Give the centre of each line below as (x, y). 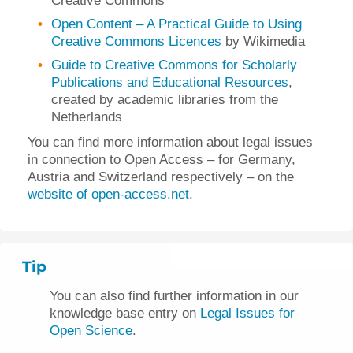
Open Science (91, 330)
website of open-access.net (108, 194)
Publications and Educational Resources (170, 82)
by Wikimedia (263, 41)
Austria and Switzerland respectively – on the (161, 176)
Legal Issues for (247, 313)
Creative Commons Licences (136, 41)
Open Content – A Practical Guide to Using (176, 24)
